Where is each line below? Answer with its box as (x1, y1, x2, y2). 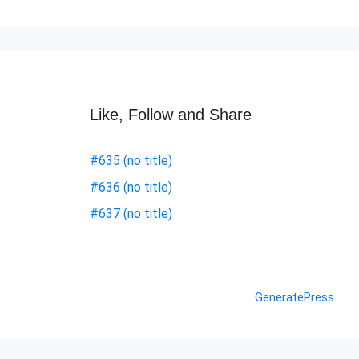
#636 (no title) (90, 179, 172, 195)
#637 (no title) (90, 206, 172, 221)
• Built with (192, 290, 255, 305)
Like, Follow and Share (90, 106, 252, 123)
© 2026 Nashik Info (90, 290, 192, 305)
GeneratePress (255, 290, 334, 305)
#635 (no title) (90, 153, 172, 168)
